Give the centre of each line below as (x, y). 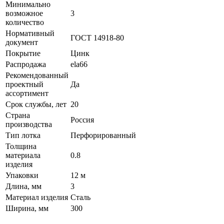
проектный (24, 84)
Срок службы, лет (36, 104)
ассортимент (27, 93)
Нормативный (30, 33)
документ (22, 42)
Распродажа (26, 64)
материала (23, 155)
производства (29, 124)
